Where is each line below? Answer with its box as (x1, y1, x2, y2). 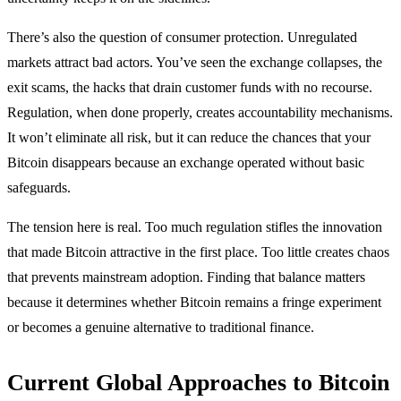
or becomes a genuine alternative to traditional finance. (7, 320, 314, 336)
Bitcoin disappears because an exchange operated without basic (7, 155, 364, 171)
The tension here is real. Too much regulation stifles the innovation (7, 219, 382, 235)
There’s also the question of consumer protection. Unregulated (7, 30, 357, 46)
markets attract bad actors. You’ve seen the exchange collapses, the (7, 55, 382, 71)
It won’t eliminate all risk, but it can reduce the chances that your (7, 130, 371, 146)
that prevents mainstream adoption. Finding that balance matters (7, 269, 365, 286)
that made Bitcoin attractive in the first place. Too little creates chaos (7, 244, 389, 260)
